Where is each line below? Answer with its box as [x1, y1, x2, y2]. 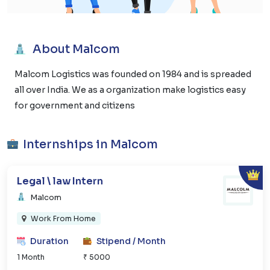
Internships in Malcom [23, 136, 158, 152]
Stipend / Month [96, 235, 166, 246]
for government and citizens [14, 99, 135, 111]
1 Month [17, 252, 45, 262]
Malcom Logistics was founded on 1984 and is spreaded [14, 68, 251, 80]
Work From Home [30, 213, 96, 223]
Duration [30, 235, 69, 246]
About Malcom [30, 42, 120, 57]
